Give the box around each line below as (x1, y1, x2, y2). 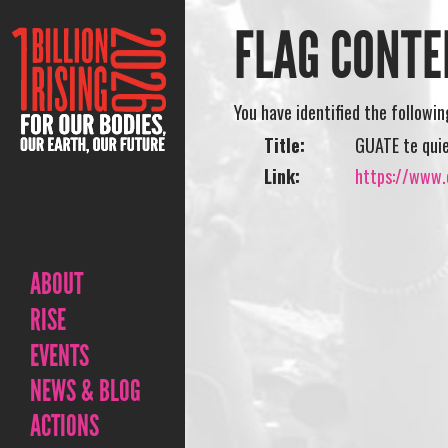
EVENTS (30, 338, 89, 374)
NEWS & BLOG (30, 373, 141, 409)
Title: (264, 132, 306, 158)
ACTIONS (30, 408, 99, 444)
